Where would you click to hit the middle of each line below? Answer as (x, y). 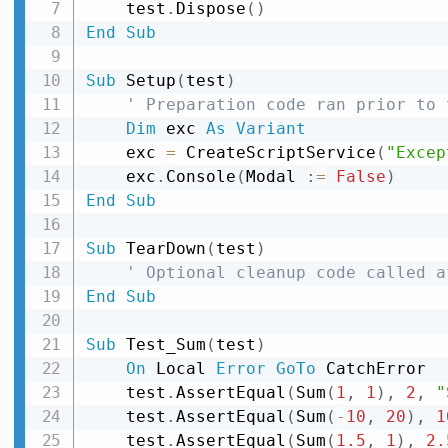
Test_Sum (160, 345)
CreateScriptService (275, 153)
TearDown (160, 249)
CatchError (370, 369)
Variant (270, 129)
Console (200, 177)
